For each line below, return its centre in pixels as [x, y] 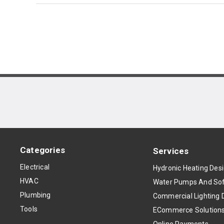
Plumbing [35, 195]
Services [171, 151]
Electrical [35, 167]
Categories [42, 150]
